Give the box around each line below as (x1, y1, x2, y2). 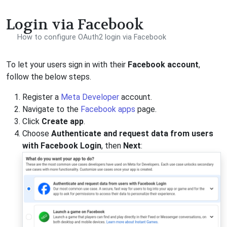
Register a (22, 92, 61, 102)
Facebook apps (81, 104, 135, 115)
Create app (42, 117, 84, 127)
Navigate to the (22, 104, 81, 115)
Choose (22, 129, 51, 139)
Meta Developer (61, 92, 119, 102)
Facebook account (128, 60, 199, 70)
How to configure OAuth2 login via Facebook (17, 33, 166, 42)
